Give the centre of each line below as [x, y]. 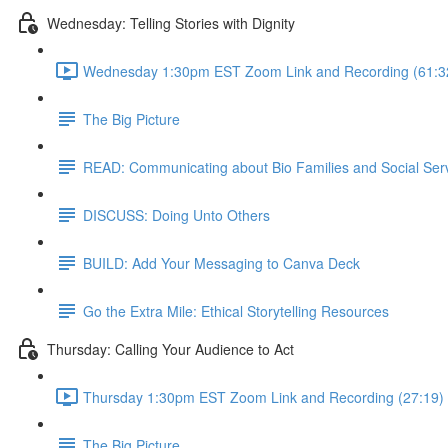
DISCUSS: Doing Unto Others [176, 214]
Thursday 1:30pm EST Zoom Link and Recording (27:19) [263, 396]
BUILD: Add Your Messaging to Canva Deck [221, 262]
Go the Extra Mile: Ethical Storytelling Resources [236, 310]
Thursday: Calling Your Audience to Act [170, 348]
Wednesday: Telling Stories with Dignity [171, 22]
